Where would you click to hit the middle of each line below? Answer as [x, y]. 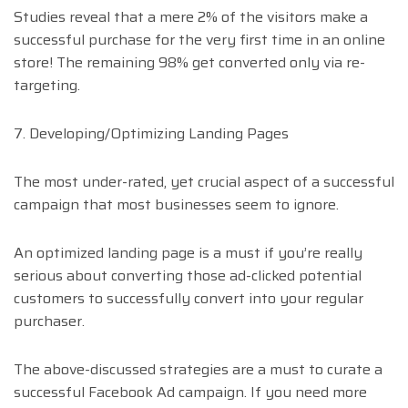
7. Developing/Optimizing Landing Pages [151, 134]
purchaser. [49, 321]
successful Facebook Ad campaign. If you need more [190, 393]
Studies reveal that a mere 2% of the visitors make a [191, 17]
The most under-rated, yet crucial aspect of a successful [204, 182]
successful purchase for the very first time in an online [199, 40]
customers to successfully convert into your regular [189, 299]
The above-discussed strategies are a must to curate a [198, 370]
